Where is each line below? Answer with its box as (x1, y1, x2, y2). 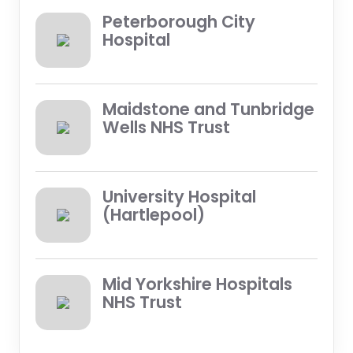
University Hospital (102, 184, 256, 208)
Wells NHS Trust (102, 115, 230, 139)
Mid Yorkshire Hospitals (102, 272, 292, 295)
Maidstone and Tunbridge (102, 97, 314, 121)
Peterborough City (102, 9, 255, 33)
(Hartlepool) (102, 203, 205, 226)
